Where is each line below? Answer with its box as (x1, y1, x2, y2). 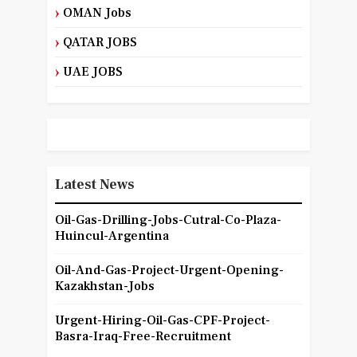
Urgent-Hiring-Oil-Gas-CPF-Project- (54, 312, 270, 329)
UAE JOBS (62, 64, 123, 80)
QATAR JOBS (62, 34, 137, 51)
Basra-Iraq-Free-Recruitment (54, 328, 231, 345)
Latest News (54, 175, 135, 194)
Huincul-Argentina (54, 228, 169, 245)
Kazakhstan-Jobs (54, 278, 155, 295)
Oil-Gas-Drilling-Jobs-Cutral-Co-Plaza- (54, 212, 281, 229)
